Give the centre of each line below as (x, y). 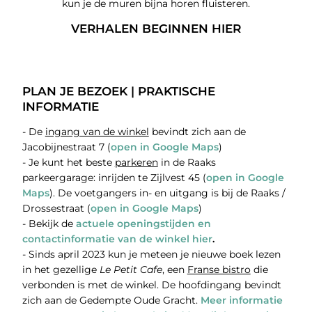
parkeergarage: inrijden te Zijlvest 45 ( (114, 178)
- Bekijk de (49, 224)
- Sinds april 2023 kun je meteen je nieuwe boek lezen (151, 255)
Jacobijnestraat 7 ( (66, 147)
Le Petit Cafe (131, 270)
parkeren (136, 163)
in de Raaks (187, 163)
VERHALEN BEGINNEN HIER (156, 29)
